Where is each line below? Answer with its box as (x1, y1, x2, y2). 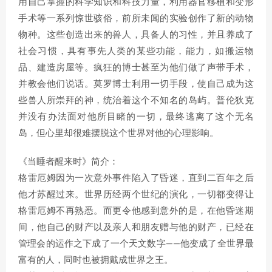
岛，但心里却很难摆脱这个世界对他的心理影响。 (18, 129, 219, 138)
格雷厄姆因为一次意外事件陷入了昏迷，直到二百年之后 (18, 174, 254, 183)
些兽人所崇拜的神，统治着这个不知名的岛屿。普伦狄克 (18, 96, 254, 105)
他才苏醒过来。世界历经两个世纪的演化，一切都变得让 (18, 190, 254, 199)
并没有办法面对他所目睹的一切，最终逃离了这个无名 (18, 112, 254, 121)
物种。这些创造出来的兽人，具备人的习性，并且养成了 (18, 30, 254, 39)
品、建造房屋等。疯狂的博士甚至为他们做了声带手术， (18, 63, 254, 72)
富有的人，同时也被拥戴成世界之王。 (18, 256, 173, 265)
